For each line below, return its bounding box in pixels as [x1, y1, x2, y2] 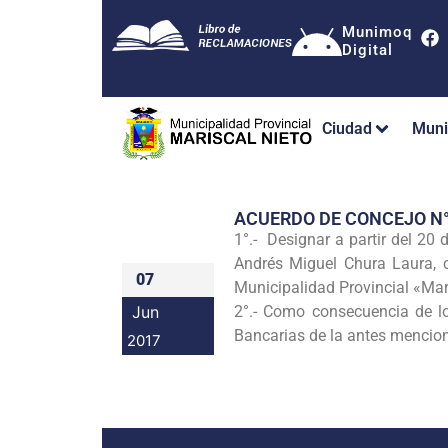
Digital [342, 41, 393, 59]
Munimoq [342, 23, 412, 41]
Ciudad [322, 119, 372, 139]
